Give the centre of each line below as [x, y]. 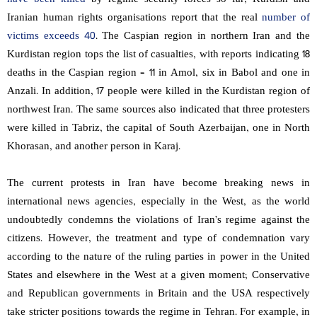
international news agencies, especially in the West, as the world [158, 202]
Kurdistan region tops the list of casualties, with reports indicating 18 [158, 55]
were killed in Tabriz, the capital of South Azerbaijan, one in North [158, 129]
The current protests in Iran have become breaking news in [158, 184]
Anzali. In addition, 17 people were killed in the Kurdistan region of [158, 92]
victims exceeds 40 [51, 37]
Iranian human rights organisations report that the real [135, 18]
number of [286, 18]
